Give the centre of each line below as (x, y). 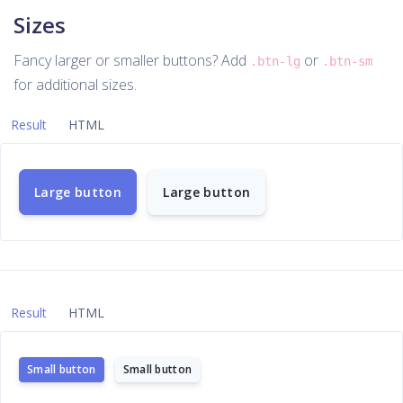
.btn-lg (275, 61)
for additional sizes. (75, 85)
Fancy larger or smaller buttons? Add (132, 60)
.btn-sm (347, 61)
